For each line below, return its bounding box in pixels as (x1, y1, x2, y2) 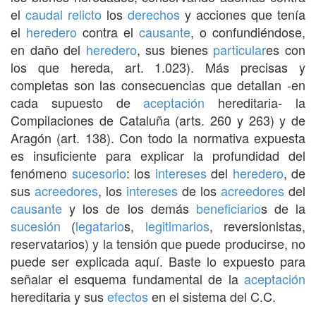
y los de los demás (62, 198, 196, 217)
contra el (77, 22, 139, 41)
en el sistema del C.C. (148, 286, 276, 305)
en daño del (11, 39, 86, 59)
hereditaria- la (205, 92, 306, 111)
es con (266, 39, 306, 59)
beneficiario (195, 198, 261, 217)
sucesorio (71, 163, 126, 182)
